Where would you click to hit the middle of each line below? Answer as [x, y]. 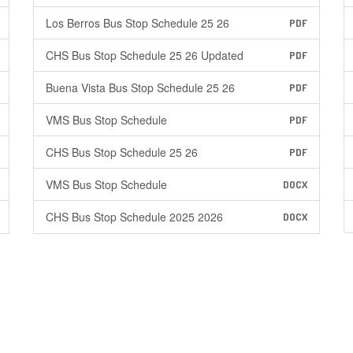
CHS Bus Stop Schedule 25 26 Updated [144, 55]
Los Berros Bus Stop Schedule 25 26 [137, 23]
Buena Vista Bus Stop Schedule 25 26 [140, 87]
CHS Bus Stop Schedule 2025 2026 [134, 217]
